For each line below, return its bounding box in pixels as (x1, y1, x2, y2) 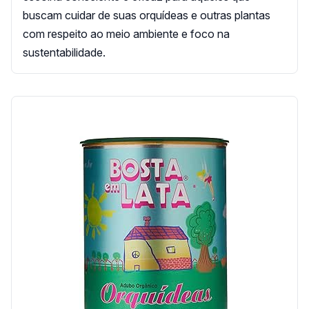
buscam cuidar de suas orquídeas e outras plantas (23, 8, 270, 22)
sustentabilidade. (23, 45, 106, 59)
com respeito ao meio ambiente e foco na (23, 26, 230, 41)
